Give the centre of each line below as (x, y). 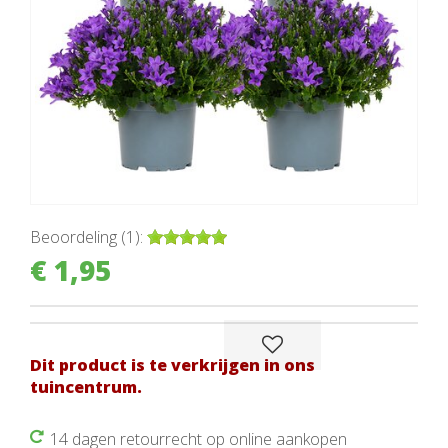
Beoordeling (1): (86, 236)
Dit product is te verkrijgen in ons (172, 364)
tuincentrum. (86, 386)
